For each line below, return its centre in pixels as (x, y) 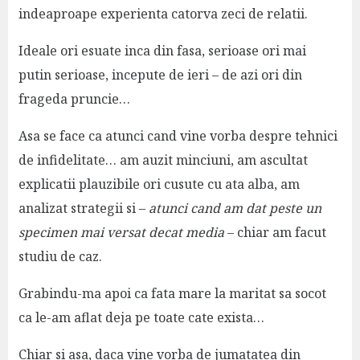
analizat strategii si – (83, 208)
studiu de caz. (60, 256)
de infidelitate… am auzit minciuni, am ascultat (163, 160)
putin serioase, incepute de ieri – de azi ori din (160, 74)
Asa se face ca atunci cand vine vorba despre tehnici (178, 135)
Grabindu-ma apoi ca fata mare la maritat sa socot (172, 293)
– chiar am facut (275, 232)
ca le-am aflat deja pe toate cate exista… (141, 317)
